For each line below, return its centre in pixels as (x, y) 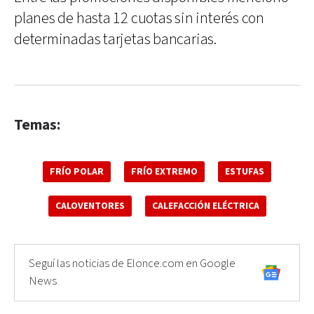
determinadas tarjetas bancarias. (115, 39)
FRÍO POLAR (77, 171)
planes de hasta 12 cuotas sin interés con (139, 18)
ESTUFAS (245, 171)
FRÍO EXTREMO (164, 171)
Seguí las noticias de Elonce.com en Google (132, 263)
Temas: (37, 125)
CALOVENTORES (90, 206)
